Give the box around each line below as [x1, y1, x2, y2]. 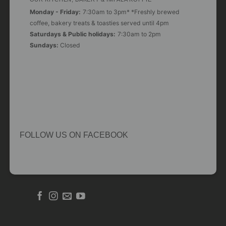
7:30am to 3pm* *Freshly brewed [82, 8, 180, 16]
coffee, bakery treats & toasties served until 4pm [29, 19, 169, 27]
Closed [60, 41, 80, 49]
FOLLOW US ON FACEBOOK [19, 130, 128, 140]
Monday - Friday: [29, 8, 81, 16]
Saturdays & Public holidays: [29, 30, 116, 38]
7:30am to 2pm [117, 30, 161, 38]
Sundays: [29, 41, 60, 49]
